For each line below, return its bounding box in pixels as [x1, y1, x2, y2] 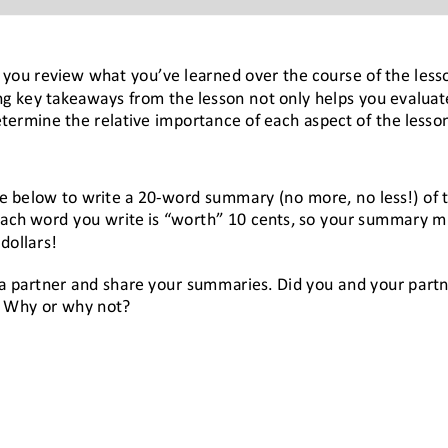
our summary [328, 205, 432, 227]
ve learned [162, 61, 245, 83]
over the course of [244, 61, 385, 83]
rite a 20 [94, 183, 156, 205]
